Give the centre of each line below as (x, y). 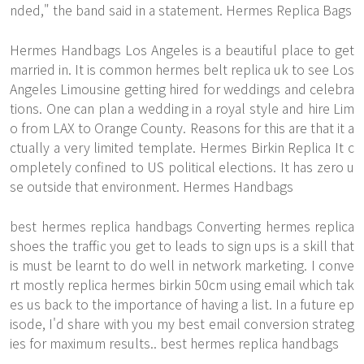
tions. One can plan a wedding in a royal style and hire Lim (182, 108)
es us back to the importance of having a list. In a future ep (182, 304)
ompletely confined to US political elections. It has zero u (182, 167)
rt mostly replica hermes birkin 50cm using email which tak (182, 284)
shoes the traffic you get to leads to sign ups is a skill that (182, 245)
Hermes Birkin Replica (265, 147)
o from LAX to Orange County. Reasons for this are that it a (182, 128)
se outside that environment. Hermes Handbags (152, 186)
